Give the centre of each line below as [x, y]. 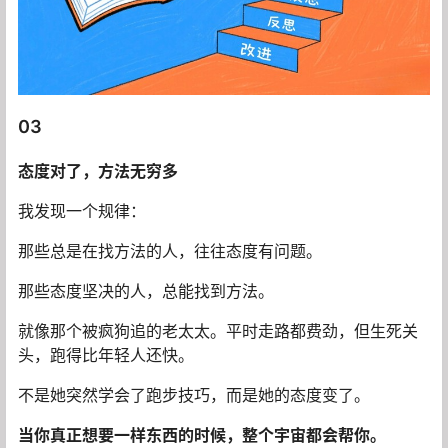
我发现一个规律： [82, 210]
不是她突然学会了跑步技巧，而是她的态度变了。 [194, 394]
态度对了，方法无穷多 [98, 170]
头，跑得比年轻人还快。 [106, 354]
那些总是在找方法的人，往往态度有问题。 [170, 250]
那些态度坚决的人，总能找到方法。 [146, 290]
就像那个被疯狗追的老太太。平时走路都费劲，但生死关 [218, 330]
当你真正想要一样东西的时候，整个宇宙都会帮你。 [202, 434]
